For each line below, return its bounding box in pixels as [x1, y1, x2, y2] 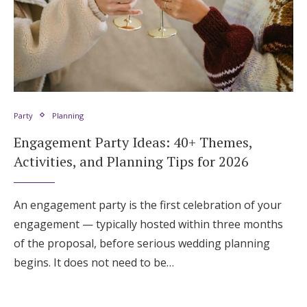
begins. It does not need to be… [14, 254, 174, 270]
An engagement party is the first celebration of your [14, 197, 282, 212]
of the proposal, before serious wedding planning [14, 235, 270, 251]
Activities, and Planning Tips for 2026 [14, 151, 249, 171]
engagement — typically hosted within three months [14, 216, 283, 232]
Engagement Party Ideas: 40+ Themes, [14, 132, 252, 151]
